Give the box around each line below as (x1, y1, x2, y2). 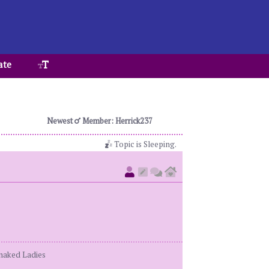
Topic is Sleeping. (112, 139, 177, 150)
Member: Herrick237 (80, 115, 153, 126)
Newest (46, 115, 74, 126)
